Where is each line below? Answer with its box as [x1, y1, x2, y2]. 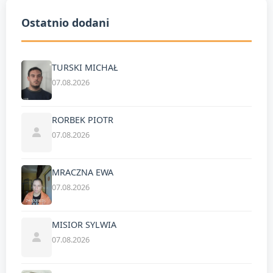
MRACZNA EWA [52, 166, 113, 178]
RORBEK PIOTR [52, 113, 113, 126]
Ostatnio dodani [21, 15, 109, 30]
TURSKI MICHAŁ [52, 61, 118, 73]
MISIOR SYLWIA [52, 218, 116, 230]
